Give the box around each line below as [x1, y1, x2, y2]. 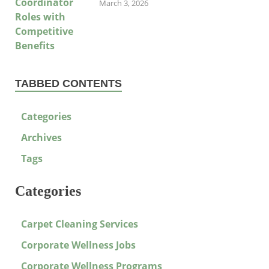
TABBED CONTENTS [15, 77, 122, 89]
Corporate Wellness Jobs [21, 238, 136, 252]
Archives [21, 130, 62, 144]
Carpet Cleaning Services [21, 217, 138, 231]
